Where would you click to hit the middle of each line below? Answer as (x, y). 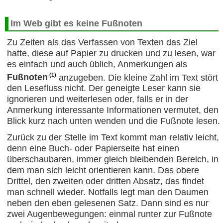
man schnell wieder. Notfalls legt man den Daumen (108, 192)
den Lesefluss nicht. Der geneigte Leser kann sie (104, 88)
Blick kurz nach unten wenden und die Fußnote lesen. (113, 121)
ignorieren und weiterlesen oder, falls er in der (97, 99)
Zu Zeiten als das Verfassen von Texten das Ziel (102, 42)
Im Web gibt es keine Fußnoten (76, 24)
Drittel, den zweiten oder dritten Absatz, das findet (105, 181)
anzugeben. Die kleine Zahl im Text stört (137, 77)
